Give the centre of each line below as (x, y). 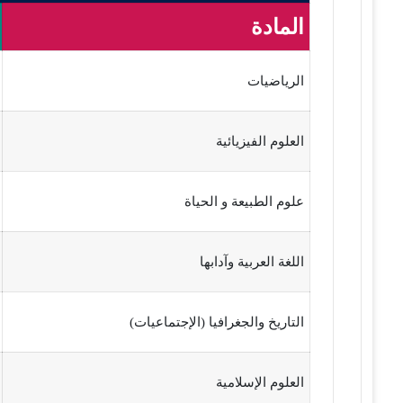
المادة (278, 27)
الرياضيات (276, 81)
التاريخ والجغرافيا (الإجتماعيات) (217, 322)
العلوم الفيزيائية (260, 141)
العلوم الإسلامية (260, 382)
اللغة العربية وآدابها (252, 261)
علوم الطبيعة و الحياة (245, 201)
